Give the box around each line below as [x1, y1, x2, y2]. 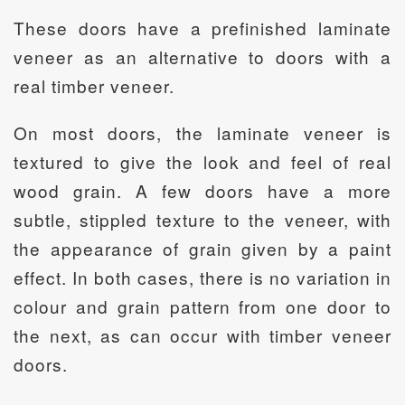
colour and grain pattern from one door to [14, 293, 391, 318]
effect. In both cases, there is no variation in [14, 264, 391, 289]
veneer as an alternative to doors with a [14, 43, 391, 69]
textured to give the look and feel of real [14, 148, 391, 174]
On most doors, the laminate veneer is [14, 119, 391, 145]
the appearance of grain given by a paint [14, 235, 391, 260]
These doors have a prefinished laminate [14, 14, 391, 40]
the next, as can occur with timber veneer [14, 322, 391, 347]
